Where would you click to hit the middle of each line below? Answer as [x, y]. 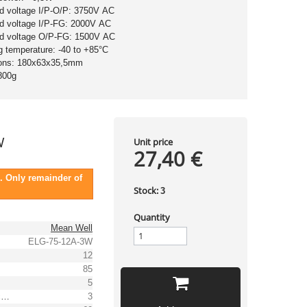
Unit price [153, 142]
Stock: [146, 191]
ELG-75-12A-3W [60, 242]
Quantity [151, 217]
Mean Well [72, 228]
